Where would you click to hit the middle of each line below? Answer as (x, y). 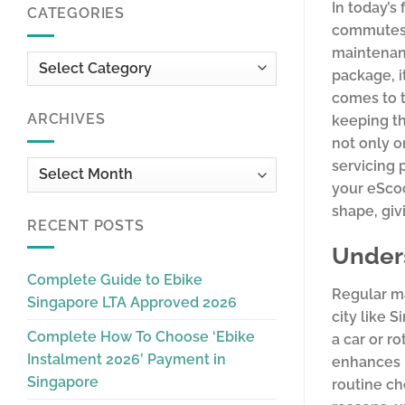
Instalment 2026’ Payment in (127, 360)
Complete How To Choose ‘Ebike (141, 337)
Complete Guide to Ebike (115, 280)
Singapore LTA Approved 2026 (132, 303)
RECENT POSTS (86, 225)
